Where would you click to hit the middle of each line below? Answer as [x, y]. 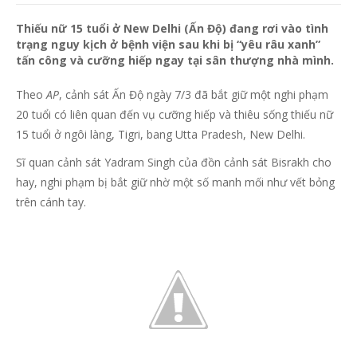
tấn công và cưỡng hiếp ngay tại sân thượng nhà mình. [175, 60]
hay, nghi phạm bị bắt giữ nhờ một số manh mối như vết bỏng [175, 182]
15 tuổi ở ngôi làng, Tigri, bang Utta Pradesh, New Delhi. [161, 134]
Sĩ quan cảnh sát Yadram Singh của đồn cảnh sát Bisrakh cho [174, 162]
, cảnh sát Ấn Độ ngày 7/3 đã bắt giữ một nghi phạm [194, 94]
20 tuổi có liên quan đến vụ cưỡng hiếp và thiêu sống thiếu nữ [175, 114]
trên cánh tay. [51, 202]
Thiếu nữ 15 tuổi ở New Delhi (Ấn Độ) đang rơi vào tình [172, 28]
